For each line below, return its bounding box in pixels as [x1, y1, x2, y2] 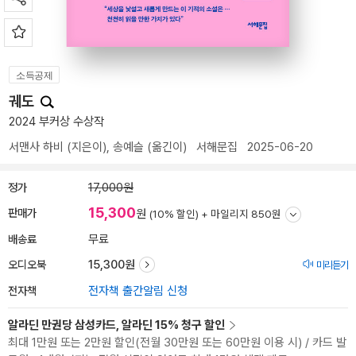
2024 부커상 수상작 [9, 114, 104, 129]
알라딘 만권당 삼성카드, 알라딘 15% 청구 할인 [8, 318, 225, 332]
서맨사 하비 [9, 140, 64, 154]
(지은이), [64, 140, 113, 154]
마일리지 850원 [211, 207, 281, 220]
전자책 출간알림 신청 [88, 284, 188, 298]
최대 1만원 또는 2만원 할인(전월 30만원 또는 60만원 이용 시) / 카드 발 [8, 335, 346, 350]
